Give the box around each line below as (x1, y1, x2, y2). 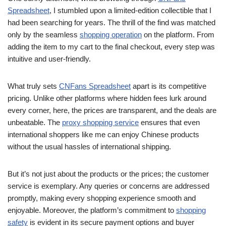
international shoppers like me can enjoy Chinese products (8, 130, 199, 139)
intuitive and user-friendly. (8, 54, 91, 63)
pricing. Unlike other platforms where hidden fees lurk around (8, 94, 206, 102)
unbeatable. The (8, 118, 62, 127)
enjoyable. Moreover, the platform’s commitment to (8, 206, 176, 214)
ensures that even (139, 118, 200, 127)
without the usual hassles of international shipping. (8, 142, 171, 151)
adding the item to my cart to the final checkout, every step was (8, 42, 215, 51)
